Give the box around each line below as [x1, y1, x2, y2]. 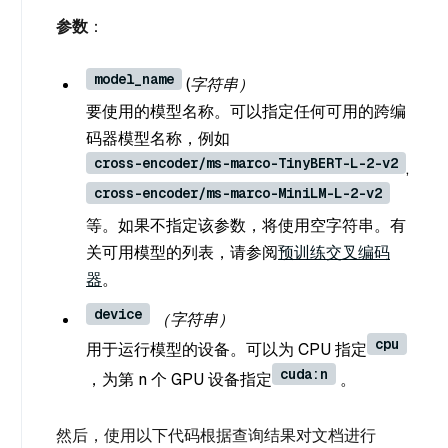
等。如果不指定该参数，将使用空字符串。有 [86, 215, 406, 237]
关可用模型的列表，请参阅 [86, 242, 278, 264]
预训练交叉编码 [278, 242, 390, 264]
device [94, 305, 142, 324]
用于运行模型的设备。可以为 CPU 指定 [86, 339, 367, 361]
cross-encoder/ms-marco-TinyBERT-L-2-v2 [94, 154, 398, 173]
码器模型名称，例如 [86, 128, 230, 150]
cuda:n [280, 365, 328, 384]
